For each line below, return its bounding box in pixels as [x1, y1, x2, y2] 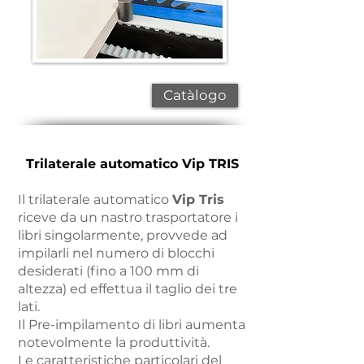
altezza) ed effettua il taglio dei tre [18, 281, 237, 297]
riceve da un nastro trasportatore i [18, 210, 238, 225]
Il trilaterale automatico [18, 192, 172, 207]
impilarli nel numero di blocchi [18, 245, 214, 261]
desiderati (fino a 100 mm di [18, 263, 199, 279]
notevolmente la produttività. [18, 335, 210, 350]
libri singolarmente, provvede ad [18, 227, 227, 243]
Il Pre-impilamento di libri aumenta [18, 317, 245, 332]
